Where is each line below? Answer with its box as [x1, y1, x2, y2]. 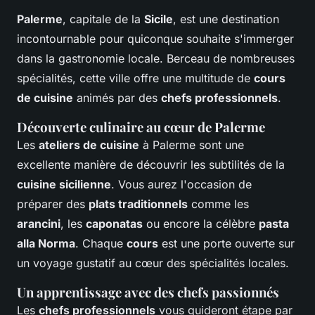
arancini [17, 217, 60, 231]
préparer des [17, 197, 89, 212]
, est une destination [173, 12, 279, 27]
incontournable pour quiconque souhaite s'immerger [17, 32, 294, 46]
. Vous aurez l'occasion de [111, 177, 252, 192]
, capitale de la [63, 12, 144, 27]
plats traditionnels [89, 197, 188, 212]
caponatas [86, 217, 143, 231]
